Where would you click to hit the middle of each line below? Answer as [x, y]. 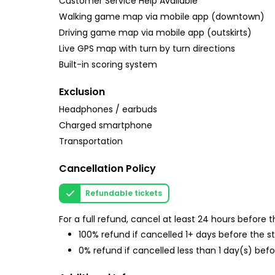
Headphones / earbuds [108, 109]
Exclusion [82, 92]
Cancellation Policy [107, 168]
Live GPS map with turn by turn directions [147, 48]
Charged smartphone [106, 125]
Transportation [91, 141]
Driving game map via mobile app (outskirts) [155, 33]
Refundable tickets [124, 193]
